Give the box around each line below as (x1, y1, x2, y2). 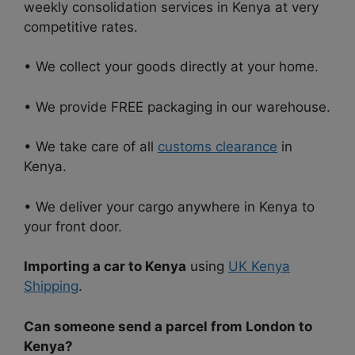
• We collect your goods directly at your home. (24, 59, 319, 75)
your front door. (24, 218, 122, 235)
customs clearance (158, 139, 277, 155)
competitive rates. (24, 18, 138, 35)
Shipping (24, 278, 78, 295)
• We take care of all (24, 139, 158, 155)
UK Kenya (228, 258, 290, 275)
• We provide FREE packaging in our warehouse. (24, 98, 330, 115)
